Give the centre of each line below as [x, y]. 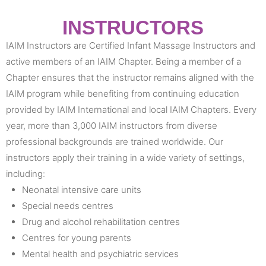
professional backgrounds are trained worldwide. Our [115, 141]
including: [26, 173]
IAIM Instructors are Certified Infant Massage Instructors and [131, 45]
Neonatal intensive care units [82, 189]
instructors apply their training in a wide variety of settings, [125, 157]
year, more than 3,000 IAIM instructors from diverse [112, 125]
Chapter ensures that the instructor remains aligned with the [130, 77]
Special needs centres [68, 205]
